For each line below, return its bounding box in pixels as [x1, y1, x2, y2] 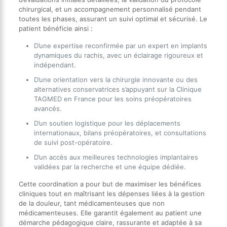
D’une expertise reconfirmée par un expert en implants [33, 42, 207, 50]
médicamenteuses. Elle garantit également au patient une [18, 209, 202, 217]
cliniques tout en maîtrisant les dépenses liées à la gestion [18, 190, 205, 198]
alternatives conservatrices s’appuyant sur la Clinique [33, 85, 202, 94]
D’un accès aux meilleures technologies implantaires [33, 153, 198, 162]
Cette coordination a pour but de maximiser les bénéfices [18, 180, 201, 188]
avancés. [33, 104, 62, 113]
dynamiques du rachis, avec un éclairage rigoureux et [33, 51, 203, 60]
